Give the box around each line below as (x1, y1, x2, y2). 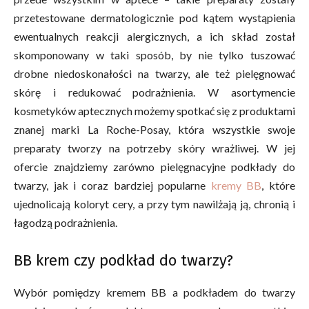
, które (261, 178, 295, 192)
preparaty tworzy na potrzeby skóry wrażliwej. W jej (14, 141, 295, 154)
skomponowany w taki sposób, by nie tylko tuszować (14, 48, 295, 61)
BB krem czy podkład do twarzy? (14, 250, 233, 270)
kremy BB (210, 178, 262, 192)
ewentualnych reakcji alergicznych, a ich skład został (14, 29, 295, 43)
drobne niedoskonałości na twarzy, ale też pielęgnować (14, 66, 295, 80)
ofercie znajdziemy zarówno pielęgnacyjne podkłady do (14, 159, 295, 173)
